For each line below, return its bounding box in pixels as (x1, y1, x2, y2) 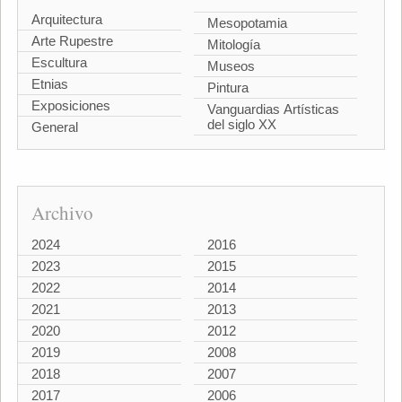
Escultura (31, 55, 87, 71)
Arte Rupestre (31, 33, 113, 49)
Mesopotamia (207, 14, 287, 31)
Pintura (207, 79, 249, 95)
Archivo (31, 199, 93, 225)
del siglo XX (207, 116, 276, 132)
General (31, 119, 78, 135)
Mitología (207, 36, 260, 52)
